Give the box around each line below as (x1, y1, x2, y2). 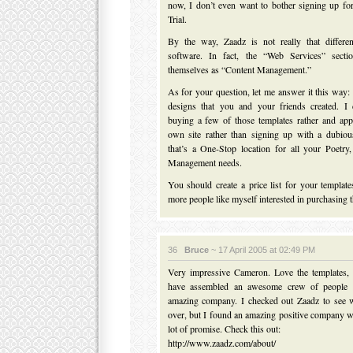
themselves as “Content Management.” (167, 63, 311, 76)
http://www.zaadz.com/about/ (167, 336, 276, 349)
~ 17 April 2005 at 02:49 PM (208, 245, 315, 255)
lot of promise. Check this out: (167, 322, 281, 335)
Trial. (167, 13, 187, 25)
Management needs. (167, 156, 242, 169)
